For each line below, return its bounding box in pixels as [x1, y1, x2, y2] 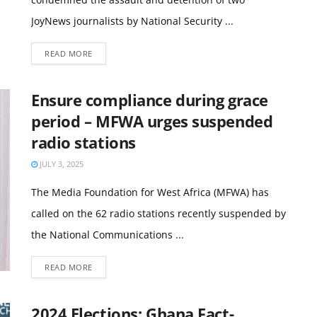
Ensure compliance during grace [31, 89, 268, 110]
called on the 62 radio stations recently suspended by [31, 207, 286, 220]
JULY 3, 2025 [38, 158, 83, 169]
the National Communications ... [31, 228, 184, 241]
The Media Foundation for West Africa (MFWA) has [31, 185, 269, 199]
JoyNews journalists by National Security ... [31, 14, 234, 28]
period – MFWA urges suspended [31, 110, 273, 132]
